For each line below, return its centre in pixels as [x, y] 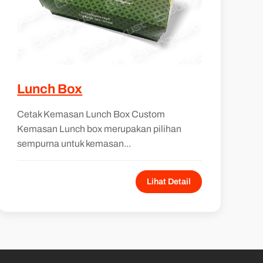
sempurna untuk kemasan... [74, 143]
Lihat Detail [168, 181]
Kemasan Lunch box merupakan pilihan [100, 129]
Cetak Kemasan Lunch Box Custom [91, 114]
